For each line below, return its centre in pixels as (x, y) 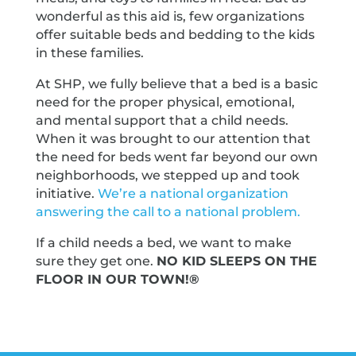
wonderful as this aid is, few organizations (170, 16)
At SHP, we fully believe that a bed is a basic (176, 83)
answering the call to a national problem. (168, 211)
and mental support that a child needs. (162, 120)
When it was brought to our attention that (173, 138)
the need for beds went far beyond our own (176, 157)
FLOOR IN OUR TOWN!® (117, 279)
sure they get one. (96, 261)
